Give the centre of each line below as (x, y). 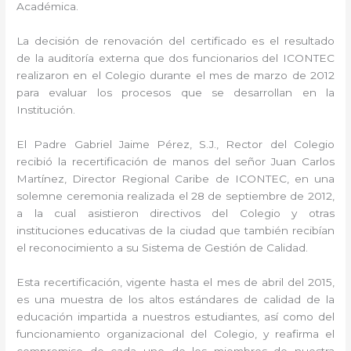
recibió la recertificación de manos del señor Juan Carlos (175, 162)
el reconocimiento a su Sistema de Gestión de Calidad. (163, 248)
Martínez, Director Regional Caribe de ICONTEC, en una (175, 179)
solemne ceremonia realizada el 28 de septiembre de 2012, (175, 196)
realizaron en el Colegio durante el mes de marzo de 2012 (175, 76)
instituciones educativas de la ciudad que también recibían (175, 231)
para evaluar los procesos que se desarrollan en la (175, 93)
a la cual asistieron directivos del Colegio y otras (175, 213)
